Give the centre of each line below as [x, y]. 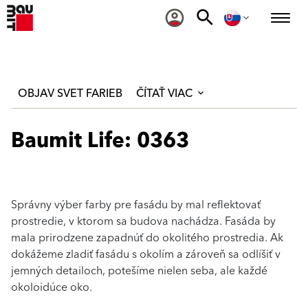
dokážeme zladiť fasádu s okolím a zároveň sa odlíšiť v [146, 254]
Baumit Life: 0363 [100, 141]
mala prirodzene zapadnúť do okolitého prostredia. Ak [147, 238]
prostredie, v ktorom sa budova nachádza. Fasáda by [143, 221]
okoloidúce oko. [52, 287]
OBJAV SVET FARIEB [70, 93]
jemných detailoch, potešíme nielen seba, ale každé [139, 271]
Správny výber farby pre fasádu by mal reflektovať [136, 205]
